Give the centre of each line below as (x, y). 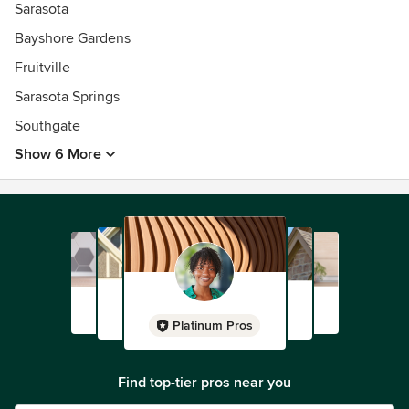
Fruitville (42, 68)
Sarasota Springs (67, 97)
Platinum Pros (213, 325)
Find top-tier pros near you (204, 383)
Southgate (47, 126)
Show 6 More (58, 154)
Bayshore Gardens (73, 38)
